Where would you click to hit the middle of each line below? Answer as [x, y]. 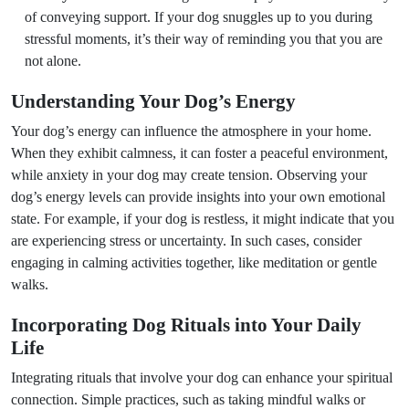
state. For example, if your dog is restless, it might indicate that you [203, 219]
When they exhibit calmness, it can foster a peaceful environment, [199, 153]
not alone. [53, 61]
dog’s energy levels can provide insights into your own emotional [198, 197]
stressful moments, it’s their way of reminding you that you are [204, 39]
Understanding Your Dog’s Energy [153, 101]
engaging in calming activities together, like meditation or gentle [194, 262]
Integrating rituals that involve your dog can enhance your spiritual [202, 378]
